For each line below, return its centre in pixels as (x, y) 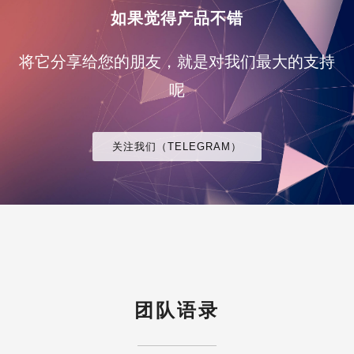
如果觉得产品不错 (177, 18)
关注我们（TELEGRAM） (177, 147)
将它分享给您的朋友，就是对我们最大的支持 (177, 62)
